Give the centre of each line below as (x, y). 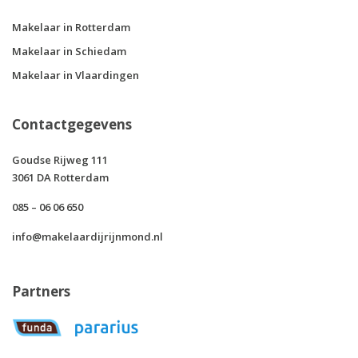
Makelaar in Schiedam (69, 51)
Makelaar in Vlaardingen (76, 75)
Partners (41, 291)
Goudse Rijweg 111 (60, 160)
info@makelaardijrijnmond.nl (88, 237)
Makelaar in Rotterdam (71, 27)
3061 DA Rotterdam (60, 177)
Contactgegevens (72, 124)
